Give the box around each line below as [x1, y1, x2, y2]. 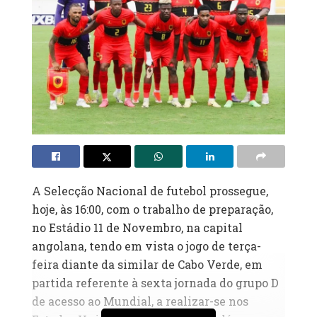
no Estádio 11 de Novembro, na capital [32, 220, 243, 236]
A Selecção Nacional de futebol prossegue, [32, 183, 268, 199]
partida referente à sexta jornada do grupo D [32, 275, 279, 291]
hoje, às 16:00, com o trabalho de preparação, [32, 202, 273, 217]
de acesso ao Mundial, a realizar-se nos [32, 294, 248, 309]
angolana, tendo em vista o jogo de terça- [32, 238, 261, 254]
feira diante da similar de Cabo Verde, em [32, 257, 263, 272]
